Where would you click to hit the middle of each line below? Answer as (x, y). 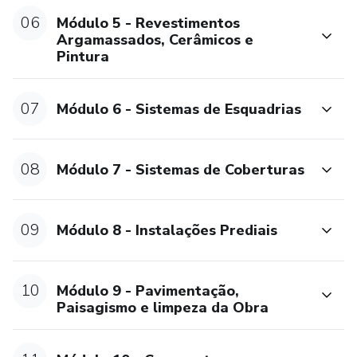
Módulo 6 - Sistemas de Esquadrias (179, 109)
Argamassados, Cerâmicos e (155, 39)
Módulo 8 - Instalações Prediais (167, 230)
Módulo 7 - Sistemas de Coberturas (181, 169)
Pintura (83, 56)
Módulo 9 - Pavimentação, (148, 291)
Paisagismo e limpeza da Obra (163, 308)
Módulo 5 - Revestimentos (149, 23)
